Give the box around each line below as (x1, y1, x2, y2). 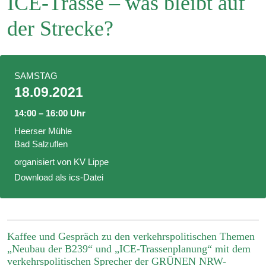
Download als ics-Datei (14, 172, 103, 183)
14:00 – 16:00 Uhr (14, 108, 85, 119)
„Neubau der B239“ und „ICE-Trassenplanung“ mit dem (7, 243, 251, 255)
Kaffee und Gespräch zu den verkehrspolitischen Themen (7, 230, 255, 243)
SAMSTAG (14, 71, 58, 81)
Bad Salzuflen (14, 139, 68, 150)
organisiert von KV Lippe (14, 157, 109, 167)
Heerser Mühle (14, 126, 72, 137)
